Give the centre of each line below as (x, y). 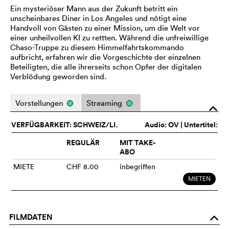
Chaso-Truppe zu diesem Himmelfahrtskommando (97, 47)
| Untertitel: (198, 124)
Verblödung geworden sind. (58, 76)
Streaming (105, 103)
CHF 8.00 (83, 166)
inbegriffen (138, 166)
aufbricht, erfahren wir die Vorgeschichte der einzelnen (105, 57)
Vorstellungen (40, 103)
